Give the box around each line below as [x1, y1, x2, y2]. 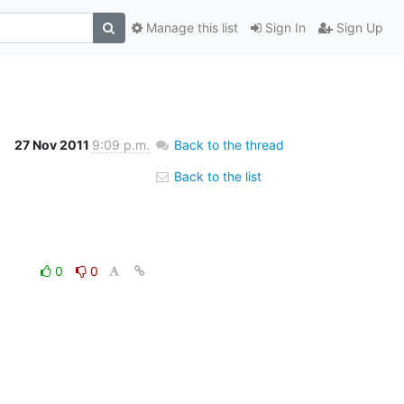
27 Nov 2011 [14, 136, 92, 152]
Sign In [261, 20, 306, 36]
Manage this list [142, 20, 238, 36]
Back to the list [170, 168, 262, 184]
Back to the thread [173, 136, 284, 152]
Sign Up [332, 20, 383, 36]
